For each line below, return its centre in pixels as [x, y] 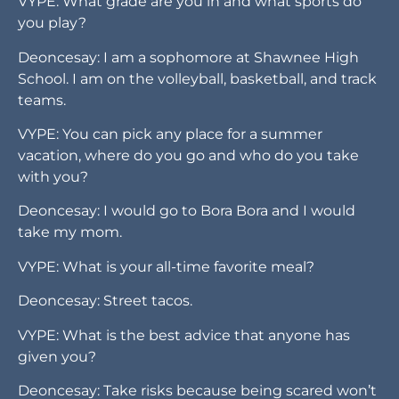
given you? [57, 356]
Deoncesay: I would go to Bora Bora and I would [187, 211]
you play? [52, 23]
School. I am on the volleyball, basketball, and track [197, 78]
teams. [42, 100]
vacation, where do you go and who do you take [188, 155]
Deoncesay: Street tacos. [105, 301]
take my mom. [70, 232]
